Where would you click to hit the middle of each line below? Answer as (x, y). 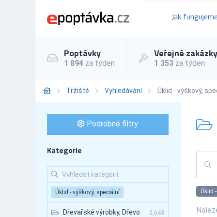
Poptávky (82, 53)
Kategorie (64, 150)
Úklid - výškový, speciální (87, 192)
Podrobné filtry (112, 124)
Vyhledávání (123, 90)
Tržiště (78, 90)
